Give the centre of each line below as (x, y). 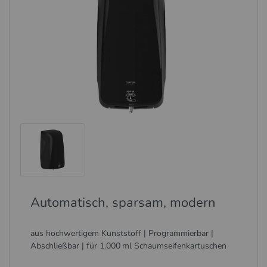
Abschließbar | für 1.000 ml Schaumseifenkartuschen (129, 246)
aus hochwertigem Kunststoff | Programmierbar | (122, 234)
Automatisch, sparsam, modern (123, 203)
